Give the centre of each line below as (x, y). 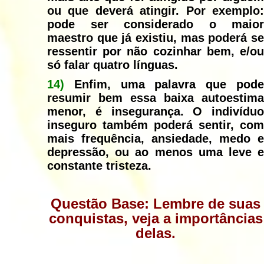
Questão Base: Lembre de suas (156, 204)
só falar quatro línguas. (113, 65)
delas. (156, 233)
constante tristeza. (99, 166)
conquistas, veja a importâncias (156, 219)
